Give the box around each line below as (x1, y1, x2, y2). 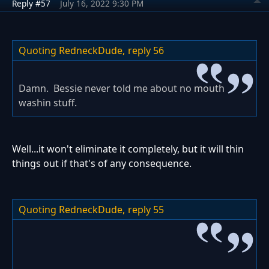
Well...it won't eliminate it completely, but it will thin (12, 142, 244, 156)
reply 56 (128, 43, 164, 57)
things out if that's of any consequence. (12, 156, 192, 170)
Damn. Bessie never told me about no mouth (19, 81, 225, 95)
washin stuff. (19, 95, 77, 109)
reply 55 (128, 202, 164, 216)
